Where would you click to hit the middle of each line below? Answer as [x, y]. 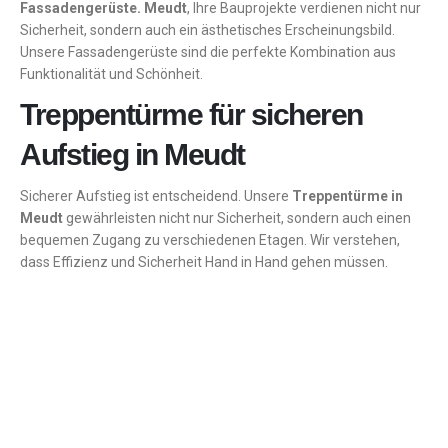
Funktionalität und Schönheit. [111, 74]
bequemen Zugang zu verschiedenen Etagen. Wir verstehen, [210, 240]
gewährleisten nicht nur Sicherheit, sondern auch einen [238, 218]
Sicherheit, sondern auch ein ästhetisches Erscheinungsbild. [207, 30]
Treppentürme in [347, 196]
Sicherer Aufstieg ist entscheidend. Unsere [156, 196]
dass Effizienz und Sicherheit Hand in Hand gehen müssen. [204, 262]
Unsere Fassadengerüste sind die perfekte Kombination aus [208, 52]
